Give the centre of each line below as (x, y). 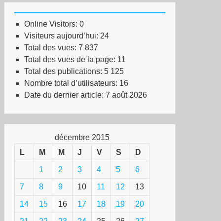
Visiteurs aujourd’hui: (62, 36)
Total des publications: (64, 71)
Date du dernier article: (65, 95)
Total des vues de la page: (71, 59)
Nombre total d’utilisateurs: (72, 83)
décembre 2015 (82, 137)
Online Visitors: (52, 24)
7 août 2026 (126, 95)
